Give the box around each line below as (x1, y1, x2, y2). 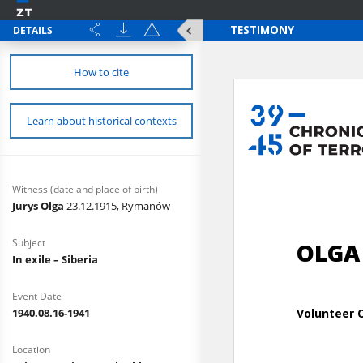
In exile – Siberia (12, 252, 98, 267)
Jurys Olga (12, 199, 66, 213)
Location (12, 343, 50, 357)
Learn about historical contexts (26, 113, 177, 128)
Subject (12, 236, 45, 250)
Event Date (12, 289, 62, 303)
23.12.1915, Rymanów (66, 199, 170, 213)
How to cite (74, 65, 129, 79)
